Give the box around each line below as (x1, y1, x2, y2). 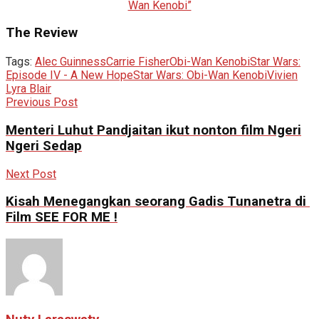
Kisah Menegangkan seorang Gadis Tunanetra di (6, 194, 310, 210)
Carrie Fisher (106, 55, 169, 69)
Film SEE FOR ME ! (6, 209, 117, 226)
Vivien (267, 68, 298, 83)
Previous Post (6, 95, 78, 110)
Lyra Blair (6, 82, 51, 96)
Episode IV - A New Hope (6, 68, 133, 83)
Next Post (6, 167, 56, 181)
